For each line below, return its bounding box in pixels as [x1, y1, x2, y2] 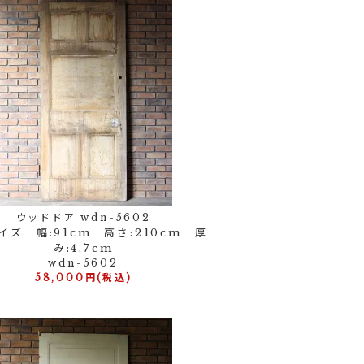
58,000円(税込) [34, 271, 132, 284]
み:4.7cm [53, 241, 114, 255]
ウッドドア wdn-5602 [15, 211, 151, 223]
